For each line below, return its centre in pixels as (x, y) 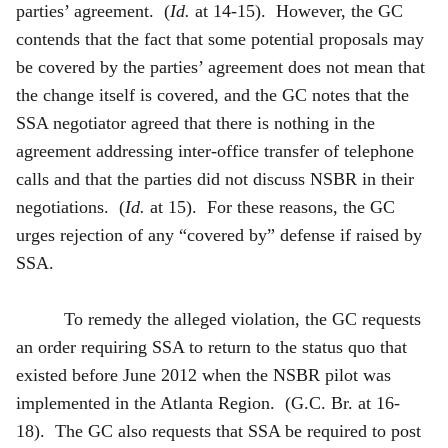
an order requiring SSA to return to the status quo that (211, 346)
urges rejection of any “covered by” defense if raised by (219, 234)
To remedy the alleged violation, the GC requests (242, 318)
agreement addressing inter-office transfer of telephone (215, 150)
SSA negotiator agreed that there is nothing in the (195, 122)
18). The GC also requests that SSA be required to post (218, 430)
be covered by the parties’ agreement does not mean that (220, 66)
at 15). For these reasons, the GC (270, 206)
